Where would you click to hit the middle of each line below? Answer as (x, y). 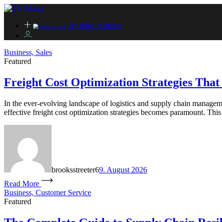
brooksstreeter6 (75, 169)
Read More (22, 183)
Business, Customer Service (48, 192)
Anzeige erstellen (96, 26)
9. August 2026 (123, 169)
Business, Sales (28, 52)
